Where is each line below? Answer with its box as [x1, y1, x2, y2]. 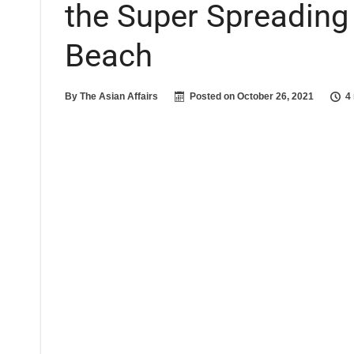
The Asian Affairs [80, 91, 158, 102]
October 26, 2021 [237, 91, 314, 102]
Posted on [190, 91, 237, 102]
